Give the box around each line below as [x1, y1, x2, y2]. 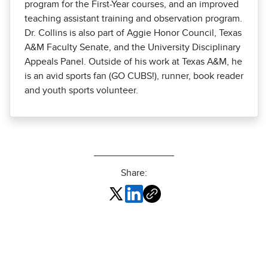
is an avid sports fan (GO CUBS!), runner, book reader [25, 71, 243, 81]
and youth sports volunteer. [25, 86, 138, 96]
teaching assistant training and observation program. [25, 14, 242, 24]
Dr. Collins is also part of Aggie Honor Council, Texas [25, 28, 242, 38]
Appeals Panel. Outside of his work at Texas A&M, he [25, 57, 242, 67]
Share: [121, 168, 147, 178]
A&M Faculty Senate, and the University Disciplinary [25, 42, 240, 53]
